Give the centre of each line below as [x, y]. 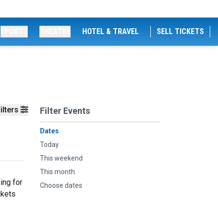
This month [57, 172]
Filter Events [65, 111]
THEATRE [55, 31]
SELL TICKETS [180, 31]
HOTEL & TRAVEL [110, 31]
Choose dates [61, 185]
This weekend [61, 158]
